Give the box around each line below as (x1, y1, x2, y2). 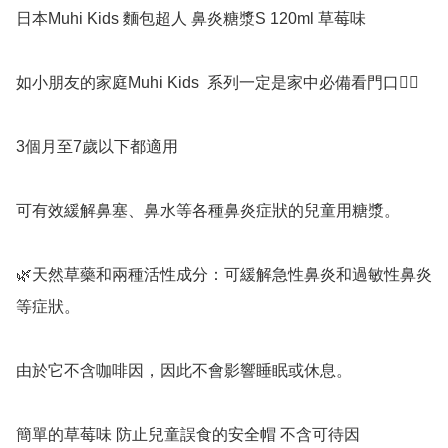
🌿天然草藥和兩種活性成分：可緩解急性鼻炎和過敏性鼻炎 (16, 266, 432, 284)
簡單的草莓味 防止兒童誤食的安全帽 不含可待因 (16, 426, 360, 444)
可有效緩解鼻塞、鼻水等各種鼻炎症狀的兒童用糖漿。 (16, 202, 400, 220)
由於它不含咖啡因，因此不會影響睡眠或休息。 (16, 362, 352, 380)
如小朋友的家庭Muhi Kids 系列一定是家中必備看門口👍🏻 (16, 74, 419, 92)
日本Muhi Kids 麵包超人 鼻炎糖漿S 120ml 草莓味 (16, 10, 366, 28)
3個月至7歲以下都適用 (16, 138, 178, 156)
